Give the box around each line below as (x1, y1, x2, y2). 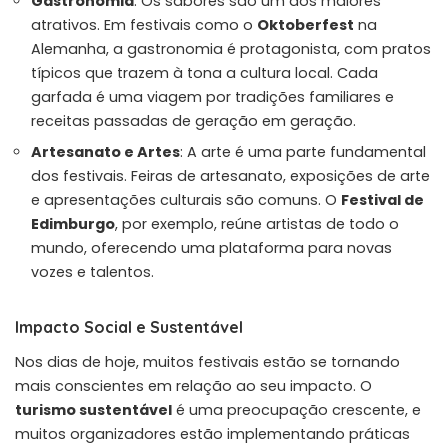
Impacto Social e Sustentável (15, 316, 243, 337)
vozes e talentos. (31, 261, 154, 282)
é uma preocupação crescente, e (172, 399, 421, 420)
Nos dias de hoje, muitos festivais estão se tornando (15, 351, 400, 372)
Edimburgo (31, 213, 115, 234)
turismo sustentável (15, 399, 172, 420)
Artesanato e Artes (31, 141, 180, 162)
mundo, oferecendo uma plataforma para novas (31, 237, 392, 258)
